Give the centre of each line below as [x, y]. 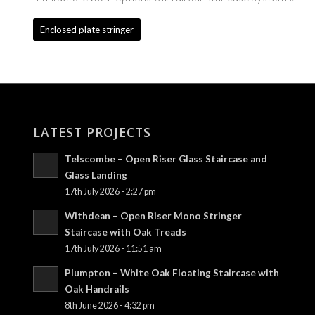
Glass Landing [96, 175]
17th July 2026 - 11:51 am [113, 248]
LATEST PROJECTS [92, 132]
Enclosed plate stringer [86, 29]
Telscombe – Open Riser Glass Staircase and [166, 159]
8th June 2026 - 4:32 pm [109, 305]
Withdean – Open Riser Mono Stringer [153, 216]
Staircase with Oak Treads [125, 232]
